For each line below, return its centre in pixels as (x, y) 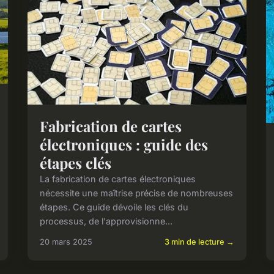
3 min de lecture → (199, 242)
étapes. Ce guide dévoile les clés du (114, 207)
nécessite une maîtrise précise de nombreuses (137, 193)
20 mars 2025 (66, 242)
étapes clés (76, 163)
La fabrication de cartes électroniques (118, 179)
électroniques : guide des (124, 145)
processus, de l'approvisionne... (106, 221)
